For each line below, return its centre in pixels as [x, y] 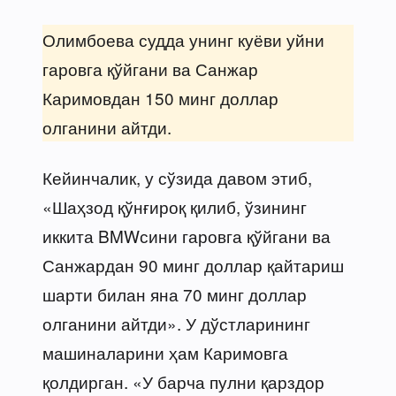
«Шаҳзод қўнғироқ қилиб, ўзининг [175, 206]
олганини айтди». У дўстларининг [176, 323]
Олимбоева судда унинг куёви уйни [183, 39]
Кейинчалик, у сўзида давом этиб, [177, 177]
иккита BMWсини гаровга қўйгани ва [187, 235]
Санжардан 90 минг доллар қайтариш [193, 264]
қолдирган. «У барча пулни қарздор [183, 381]
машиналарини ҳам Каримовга [165, 352]
